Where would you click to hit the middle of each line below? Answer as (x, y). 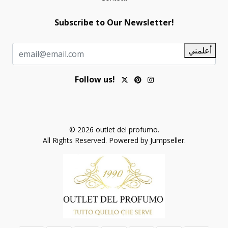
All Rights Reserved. (76, 140)
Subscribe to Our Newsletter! (114, 23)
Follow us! (95, 80)
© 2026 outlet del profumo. (114, 130)
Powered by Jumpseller (146, 140)
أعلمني (200, 51)
